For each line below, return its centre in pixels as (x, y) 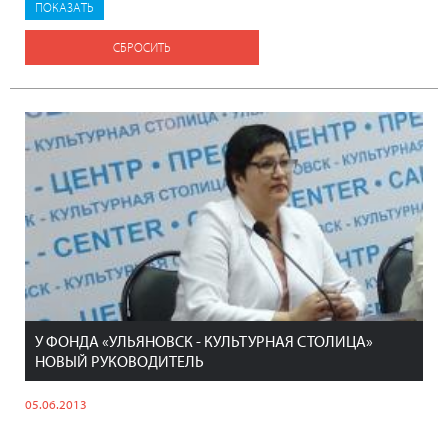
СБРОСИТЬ (142, 46)
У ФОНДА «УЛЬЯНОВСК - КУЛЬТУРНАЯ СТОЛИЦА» (204, 340)
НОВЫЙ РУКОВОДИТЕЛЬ (119, 360)
